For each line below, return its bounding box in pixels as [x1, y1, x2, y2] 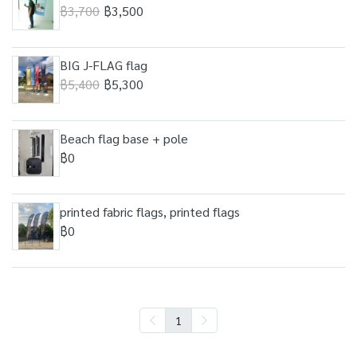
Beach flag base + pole [60, 130, 188, 147]
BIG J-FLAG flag [60, 57, 147, 73]
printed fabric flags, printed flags [60, 203, 240, 220]
